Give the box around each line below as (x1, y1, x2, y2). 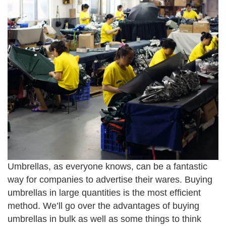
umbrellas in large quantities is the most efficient (8, 188, 201, 198)
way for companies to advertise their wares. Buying (8, 175, 212, 185)
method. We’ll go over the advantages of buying (8, 201, 199, 211)
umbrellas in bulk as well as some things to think (8, 214, 201, 224)
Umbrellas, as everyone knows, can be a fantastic (8, 161, 207, 172)
